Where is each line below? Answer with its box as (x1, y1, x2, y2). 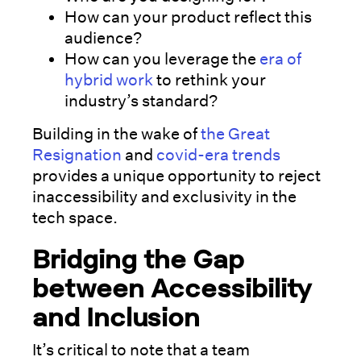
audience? (64, 27, 142, 48)
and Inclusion (32, 301, 200, 332)
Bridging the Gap (32, 243, 244, 274)
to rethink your (153, 69, 266, 89)
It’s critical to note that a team (32, 339, 250, 359)
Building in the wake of (32, 123, 201, 143)
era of (259, 48, 301, 68)
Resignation (32, 144, 122, 164)
